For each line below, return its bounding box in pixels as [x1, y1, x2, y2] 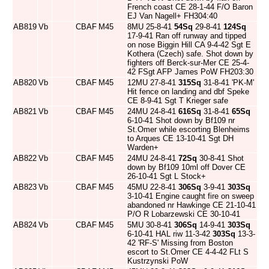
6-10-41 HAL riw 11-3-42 [127, 229, 213, 238]
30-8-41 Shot [197, 154, 244, 163]
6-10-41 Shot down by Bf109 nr [127, 116, 235, 125]
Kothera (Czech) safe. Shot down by [127, 49, 253, 58]
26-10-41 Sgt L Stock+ [127, 172, 206, 181]
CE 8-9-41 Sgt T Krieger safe [127, 96, 228, 105]
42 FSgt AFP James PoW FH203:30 [127, 67, 253, 76]
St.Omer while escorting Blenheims [127, 125, 250, 134]
